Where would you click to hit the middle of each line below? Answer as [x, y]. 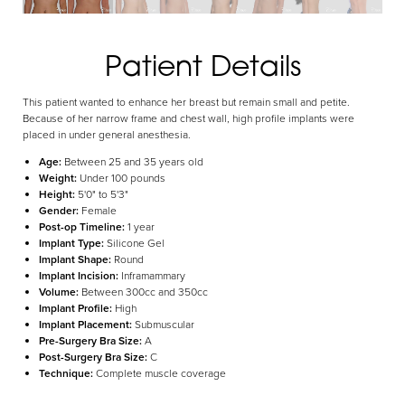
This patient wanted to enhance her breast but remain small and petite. [186, 102]
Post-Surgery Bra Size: [94, 357]
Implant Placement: [87, 324]
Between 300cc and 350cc [145, 292]
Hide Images [227, 102]
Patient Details [202, 65]
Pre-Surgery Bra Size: [92, 340]
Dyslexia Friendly [85, 102]
